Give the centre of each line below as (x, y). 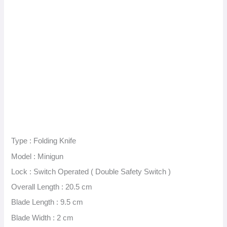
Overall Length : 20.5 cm (52, 187)
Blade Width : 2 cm (43, 218)
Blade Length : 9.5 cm (47, 202)
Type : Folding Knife (44, 141)
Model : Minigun (37, 156)
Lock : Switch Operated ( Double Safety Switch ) (91, 172)
